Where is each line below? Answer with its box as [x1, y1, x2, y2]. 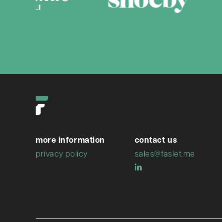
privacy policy [35, 148, 88, 159]
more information [35, 134, 105, 145]
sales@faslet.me [134, 148, 196, 159]
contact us [134, 134, 177, 145]
